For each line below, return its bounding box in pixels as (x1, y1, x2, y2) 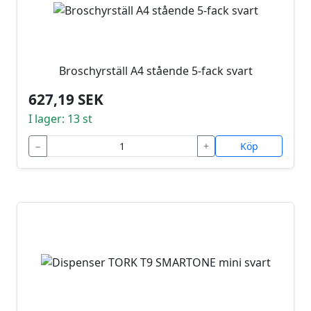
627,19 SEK (28, 90, 103, 110)
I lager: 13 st (28, 111, 92, 127)
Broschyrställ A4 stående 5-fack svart (58, 63, 253, 79)
